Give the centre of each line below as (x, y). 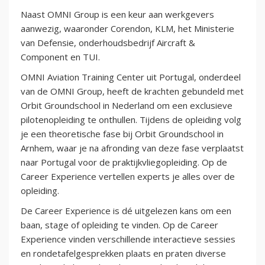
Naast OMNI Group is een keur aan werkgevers (117, 14)
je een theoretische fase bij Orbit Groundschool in (122, 134)
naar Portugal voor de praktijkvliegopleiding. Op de (124, 162)
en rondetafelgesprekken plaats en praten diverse (123, 253)
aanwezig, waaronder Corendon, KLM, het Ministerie (127, 29)
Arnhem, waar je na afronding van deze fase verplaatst (132, 148)
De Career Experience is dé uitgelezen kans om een (126, 211)
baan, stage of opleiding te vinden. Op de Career (119, 225)
